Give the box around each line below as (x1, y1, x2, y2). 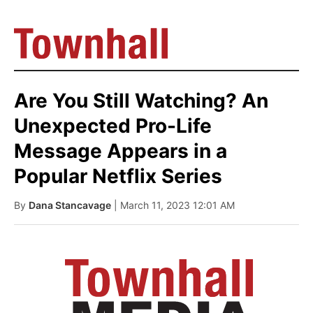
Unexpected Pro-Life (14, 114, 212, 138)
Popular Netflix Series (14, 164, 222, 188)
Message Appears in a (14, 139, 227, 163)
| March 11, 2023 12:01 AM (114, 199, 235, 211)
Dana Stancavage (29, 199, 111, 211)
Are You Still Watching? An (14, 89, 268, 112)
